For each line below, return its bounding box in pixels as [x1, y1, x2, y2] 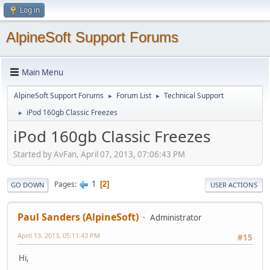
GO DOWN [11, 180, 45, 189]
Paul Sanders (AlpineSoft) [17, 210, 139, 224]
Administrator [150, 212, 202, 223]
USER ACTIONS [210, 180, 257, 189]
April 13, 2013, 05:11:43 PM [17, 230, 100, 240]
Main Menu [22, 66, 63, 78]
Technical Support [164, 90, 224, 101]
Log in [20, 5, 40, 15]
